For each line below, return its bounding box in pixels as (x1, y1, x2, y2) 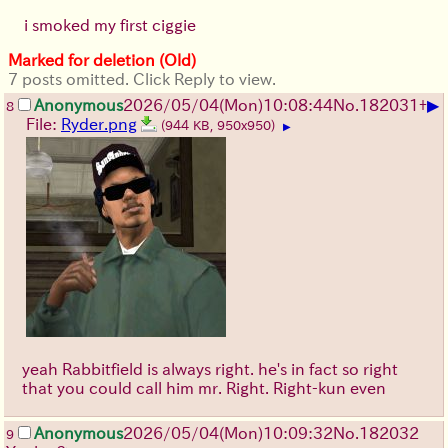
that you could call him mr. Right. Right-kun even (22, 379, 386, 396)
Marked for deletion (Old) (8, 51, 196, 68)
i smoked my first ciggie (24, 16, 196, 33)
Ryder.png (61, 115, 137, 132)
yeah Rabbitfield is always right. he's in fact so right (22, 360, 398, 377)
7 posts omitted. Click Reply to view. (8, 70, 276, 87)
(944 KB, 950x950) (161, 118, 279, 132)
